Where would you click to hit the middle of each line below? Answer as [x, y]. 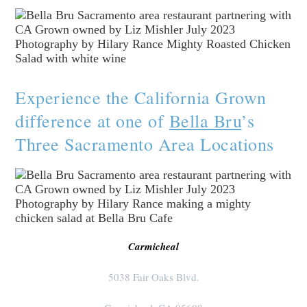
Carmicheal [153, 247]
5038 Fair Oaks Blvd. [153, 277]
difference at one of [92, 121]
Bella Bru [205, 121]
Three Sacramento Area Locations [145, 144]
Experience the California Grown [141, 98]
